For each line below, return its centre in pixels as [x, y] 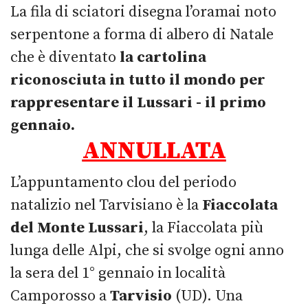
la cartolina [163, 57]
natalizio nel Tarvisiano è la [106, 205]
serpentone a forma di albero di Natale [142, 34]
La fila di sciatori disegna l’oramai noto [143, 12]
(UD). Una [209, 296]
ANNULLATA [154, 151]
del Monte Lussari [77, 228]
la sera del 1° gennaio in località [118, 273]
